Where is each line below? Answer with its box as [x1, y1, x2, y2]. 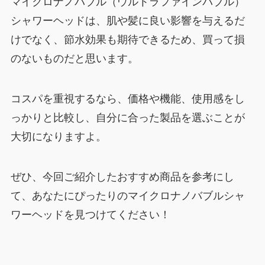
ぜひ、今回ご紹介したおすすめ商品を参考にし [10, 170, 234, 183]
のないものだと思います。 [10, 53, 138, 65]
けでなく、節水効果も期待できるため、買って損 [10, 34, 245, 46]
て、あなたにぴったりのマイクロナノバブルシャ [10, 189, 245, 202]
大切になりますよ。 [10, 131, 106, 143]
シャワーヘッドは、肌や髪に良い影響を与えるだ [10, 15, 245, 27]
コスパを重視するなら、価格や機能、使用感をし [10, 93, 245, 105]
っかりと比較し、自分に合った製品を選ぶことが [10, 112, 245, 124]
